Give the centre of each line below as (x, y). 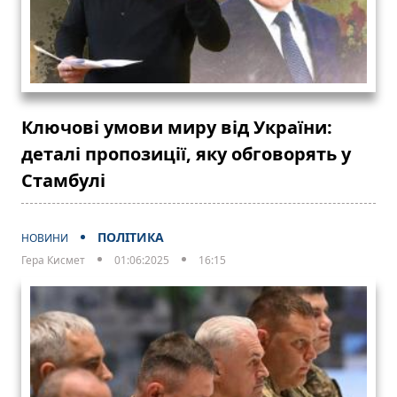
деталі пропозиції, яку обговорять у (186, 153)
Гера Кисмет (53, 260)
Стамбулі (63, 180)
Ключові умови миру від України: (177, 127)
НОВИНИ (45, 237)
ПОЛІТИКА (131, 237)
